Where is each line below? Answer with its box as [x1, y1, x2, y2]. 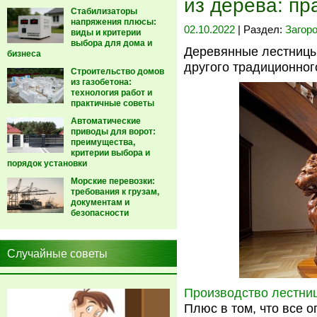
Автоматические [71, 116, 141, 126]
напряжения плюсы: [71, 17, 156, 27]
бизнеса [7, 49, 41, 59]
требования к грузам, [71, 187, 159, 197]
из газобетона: [71, 77, 132, 87]
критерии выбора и [71, 148, 150, 158]
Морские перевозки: [71, 176, 155, 186]
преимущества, [71, 137, 135, 147]
